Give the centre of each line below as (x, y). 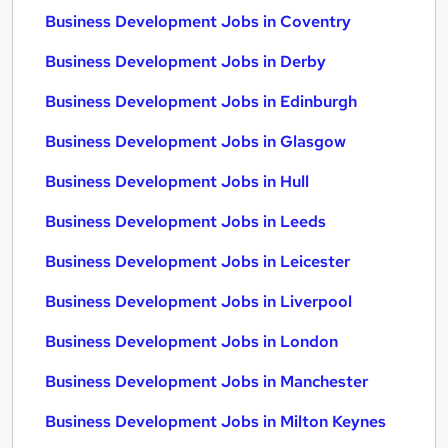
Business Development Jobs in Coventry (198, 21)
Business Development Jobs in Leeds (185, 221)
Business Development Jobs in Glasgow (195, 141)
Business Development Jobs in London (191, 341)
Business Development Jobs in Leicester (197, 261)
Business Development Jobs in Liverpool (198, 301)
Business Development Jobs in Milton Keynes (215, 421)
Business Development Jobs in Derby (185, 61)
